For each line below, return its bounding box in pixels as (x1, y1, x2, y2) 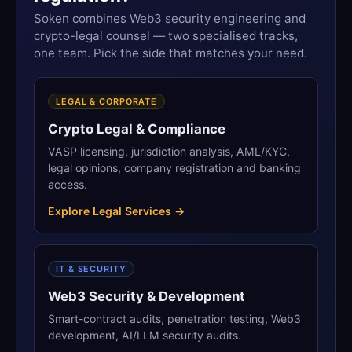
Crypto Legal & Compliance (48, 120, 226, 137)
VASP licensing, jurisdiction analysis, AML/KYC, (48, 144, 291, 158)
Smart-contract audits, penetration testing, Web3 (48, 311, 302, 325)
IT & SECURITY (56, 262, 126, 274)
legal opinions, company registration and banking (48, 160, 302, 174)
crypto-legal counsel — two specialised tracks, (34, 28, 299, 44)
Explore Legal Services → (48, 204, 185, 218)
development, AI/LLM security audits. (48, 328, 242, 342)
